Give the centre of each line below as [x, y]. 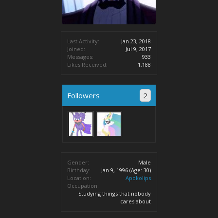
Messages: [80, 57]
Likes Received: [87, 64]
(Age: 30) [140, 170]
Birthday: [79, 170]
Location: [79, 178]
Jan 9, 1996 [115, 170]
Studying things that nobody [115, 193]
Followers [83, 95]
